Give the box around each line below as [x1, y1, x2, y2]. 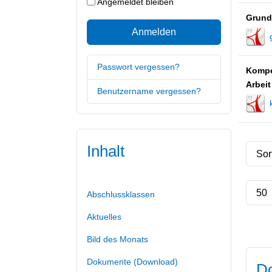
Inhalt [87, 141, 124, 160]
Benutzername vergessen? [97, 86, 201, 96]
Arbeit [246, 79, 271, 89]
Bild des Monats [87, 234, 148, 244]
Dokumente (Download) [87, 256, 178, 267]
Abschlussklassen [87, 189, 155, 199]
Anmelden [132, 26, 176, 37]
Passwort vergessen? [97, 61, 180, 72]
